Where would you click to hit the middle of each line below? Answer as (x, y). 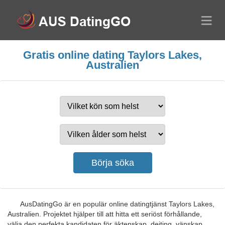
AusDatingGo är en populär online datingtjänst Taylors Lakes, (117, 204)
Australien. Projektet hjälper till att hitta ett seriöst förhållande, (105, 214)
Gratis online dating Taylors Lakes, (113, 55)
